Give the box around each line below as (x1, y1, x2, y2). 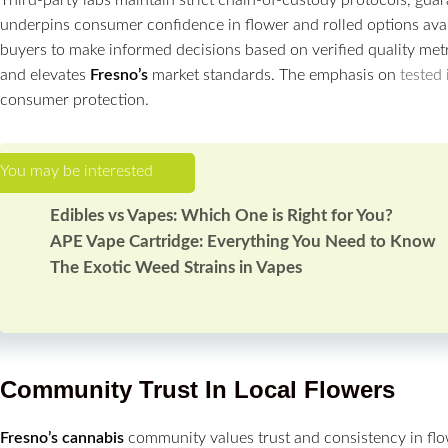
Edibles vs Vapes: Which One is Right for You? (50, 206, 393, 224)
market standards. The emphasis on (148, 66, 400, 83)
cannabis (62, 429, 124, 446)
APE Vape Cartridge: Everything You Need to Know (50, 232, 436, 250)
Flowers (304, 375, 395, 403)
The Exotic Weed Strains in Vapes (50, 258, 302, 276)
